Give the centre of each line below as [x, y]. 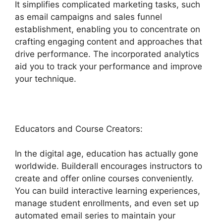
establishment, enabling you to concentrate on [108, 29]
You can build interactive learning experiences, [108, 191]
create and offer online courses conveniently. [104, 179]
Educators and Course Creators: [79, 129]
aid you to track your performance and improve [109, 66]
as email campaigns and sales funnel [88, 17]
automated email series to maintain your [95, 216]
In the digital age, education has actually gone [107, 154]
